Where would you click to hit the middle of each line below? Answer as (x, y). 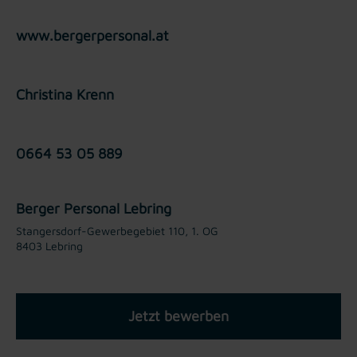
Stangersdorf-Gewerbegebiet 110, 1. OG (117, 230)
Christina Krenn (65, 94)
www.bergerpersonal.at (92, 35)
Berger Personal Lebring (94, 208)
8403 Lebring (49, 245)
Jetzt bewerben (178, 316)
